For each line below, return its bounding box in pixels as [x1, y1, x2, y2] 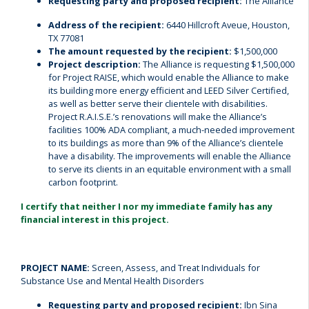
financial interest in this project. [21, 213, 169, 226]
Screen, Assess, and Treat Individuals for [92, 261, 260, 274]
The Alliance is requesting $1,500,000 [141, 58, 295, 70]
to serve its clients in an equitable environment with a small [48, 163, 291, 175]
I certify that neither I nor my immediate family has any [21, 200, 272, 212]
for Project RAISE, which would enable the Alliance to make [48, 71, 289, 83]
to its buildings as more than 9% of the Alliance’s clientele [48, 137, 283, 149]
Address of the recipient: [48, 19, 164, 31]
